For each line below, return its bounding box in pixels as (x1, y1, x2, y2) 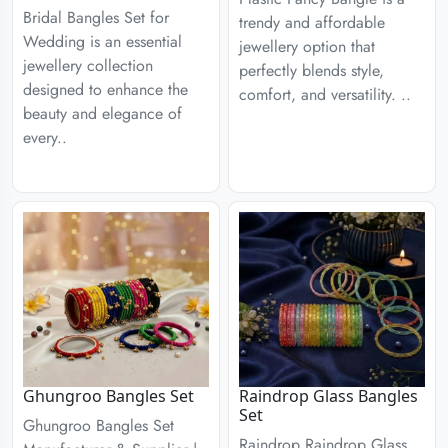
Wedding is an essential (23, 30, 182, 53)
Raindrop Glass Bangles (239, 384, 418, 407)
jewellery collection (23, 54, 153, 77)
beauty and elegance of (23, 102, 182, 125)
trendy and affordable (239, 11, 385, 34)
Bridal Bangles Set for (23, 6, 169, 29)
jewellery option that (239, 35, 375, 58)
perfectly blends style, (239, 59, 384, 82)
